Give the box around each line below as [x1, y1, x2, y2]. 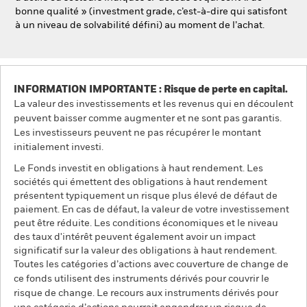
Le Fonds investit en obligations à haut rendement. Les [14, 164, 263, 173]
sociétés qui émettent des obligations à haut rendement [14, 177, 267, 187]
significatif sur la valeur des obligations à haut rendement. [14, 246, 277, 256]
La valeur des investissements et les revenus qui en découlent [14, 99, 293, 109]
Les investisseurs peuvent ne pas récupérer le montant [14, 128, 261, 138]
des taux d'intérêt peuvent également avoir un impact [14, 232, 256, 242]
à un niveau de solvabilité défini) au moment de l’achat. [15, 21, 265, 30]
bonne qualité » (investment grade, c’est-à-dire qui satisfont [15, 7, 287, 16]
